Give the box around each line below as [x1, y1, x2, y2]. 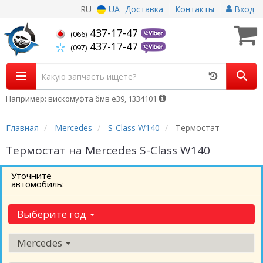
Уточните [11, 170, 52, 181]
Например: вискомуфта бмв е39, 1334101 [6, 93, 159, 104]
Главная [6, 122, 39, 133]
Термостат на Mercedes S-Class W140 [6, 143, 210, 158]
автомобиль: [11, 178, 64, 190]
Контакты [175, 4, 214, 15]
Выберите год [17, 207, 89, 221]
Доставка [125, 4, 163, 15]
